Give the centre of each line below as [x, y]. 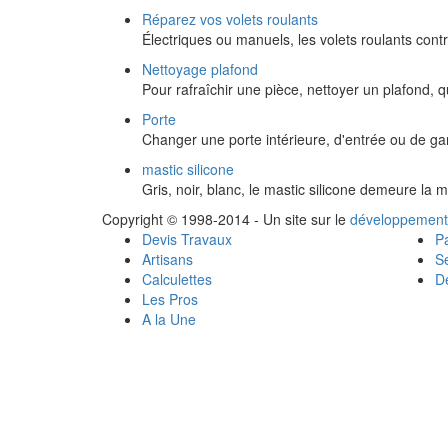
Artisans [167, 259]
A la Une [169, 319]
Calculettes [177, 279]
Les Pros [170, 299]
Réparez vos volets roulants [230, 19]
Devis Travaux [187, 239]
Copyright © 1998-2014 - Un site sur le [226, 219]
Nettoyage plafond [200, 69]
